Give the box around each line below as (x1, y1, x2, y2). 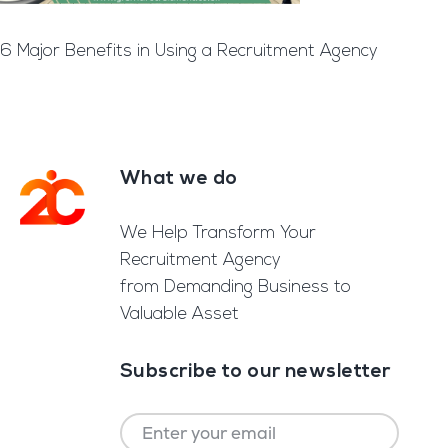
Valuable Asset (119, 305, 239, 323)
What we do (119, 169, 238, 189)
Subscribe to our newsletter (119, 362, 391, 382)
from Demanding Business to (119, 278, 351, 296)
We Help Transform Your (119, 224, 316, 242)
